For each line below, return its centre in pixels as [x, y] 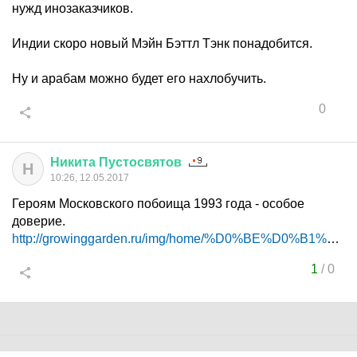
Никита [73, 162]
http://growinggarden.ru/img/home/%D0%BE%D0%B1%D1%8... [169, 239]
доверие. [39, 221]
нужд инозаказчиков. [73, 8]
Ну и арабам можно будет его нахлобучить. [139, 78]
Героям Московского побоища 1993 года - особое [158, 204]
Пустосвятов [140, 162]
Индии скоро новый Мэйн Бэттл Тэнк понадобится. [162, 43]
